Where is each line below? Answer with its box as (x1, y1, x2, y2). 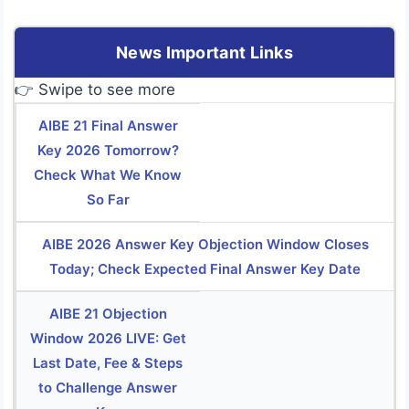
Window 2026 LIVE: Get (29, 329, 186, 347)
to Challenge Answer (38, 378, 178, 396)
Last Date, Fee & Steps (33, 353, 184, 372)
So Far (86, 190, 130, 208)
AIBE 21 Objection (48, 304, 167, 322)
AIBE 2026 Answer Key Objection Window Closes (41, 235, 369, 253)
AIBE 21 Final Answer (37, 116, 178, 134)
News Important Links (116, 42, 293, 62)
